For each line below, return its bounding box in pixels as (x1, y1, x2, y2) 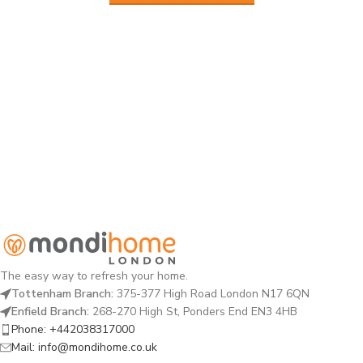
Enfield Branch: (11, 303, 89, 319)
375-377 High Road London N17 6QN (113, 285, 310, 301)
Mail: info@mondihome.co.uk (11, 339, 157, 355)
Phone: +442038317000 (11, 321, 135, 337)
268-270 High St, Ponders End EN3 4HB (89, 303, 297, 319)
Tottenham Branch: (11, 285, 113, 301)
